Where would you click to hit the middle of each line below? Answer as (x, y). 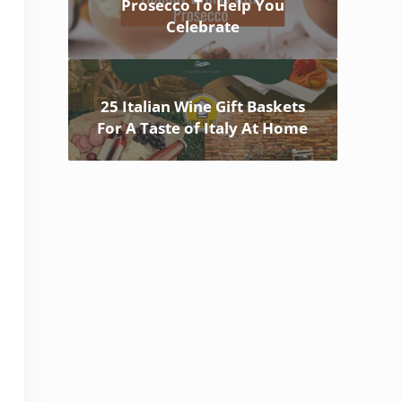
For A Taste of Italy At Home (203, 128)
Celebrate (202, 27)
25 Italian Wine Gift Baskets (202, 107)
